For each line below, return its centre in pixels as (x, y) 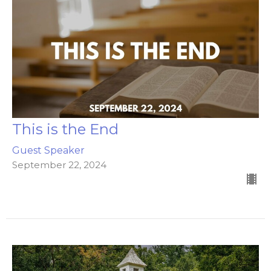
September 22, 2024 (59, 165)
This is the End (65, 129)
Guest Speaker (48, 151)
